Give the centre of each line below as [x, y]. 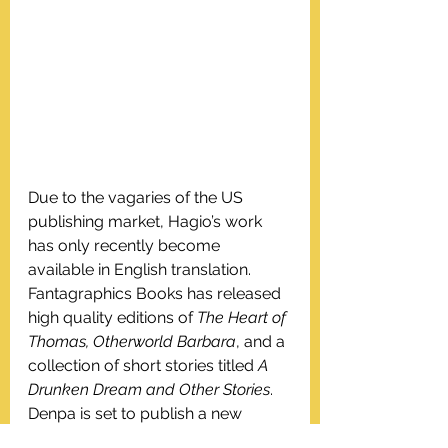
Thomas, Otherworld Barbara [132, 342]
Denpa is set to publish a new [137, 414]
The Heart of [243, 318]
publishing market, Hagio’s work [147, 222]
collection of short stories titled [143, 366]
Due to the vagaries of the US [137, 198]
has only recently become [126, 246]
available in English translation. [141, 270]
